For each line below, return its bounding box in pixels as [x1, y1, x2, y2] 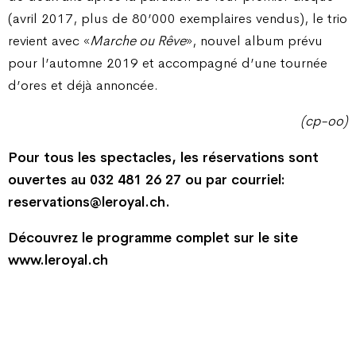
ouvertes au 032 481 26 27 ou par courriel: [8, 170, 285, 188]
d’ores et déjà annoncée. [8, 75, 158, 94]
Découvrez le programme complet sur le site [8, 228, 298, 246]
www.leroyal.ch [8, 250, 108, 269]
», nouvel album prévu [186, 31, 323, 49]
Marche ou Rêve [90, 31, 186, 49]
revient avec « [8, 31, 90, 49]
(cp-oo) [300, 112, 348, 130]
